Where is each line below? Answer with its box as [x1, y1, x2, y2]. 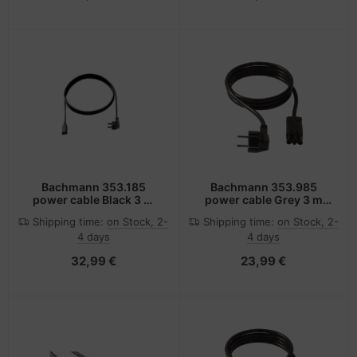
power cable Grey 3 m [204, 193, 323, 207]
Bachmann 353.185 [41, 180, 146, 194]
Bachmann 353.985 [210, 180, 317, 194]
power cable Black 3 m [33, 193, 155, 207]
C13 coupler [230, 206, 296, 220]
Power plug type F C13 [33, 206, 154, 220]
